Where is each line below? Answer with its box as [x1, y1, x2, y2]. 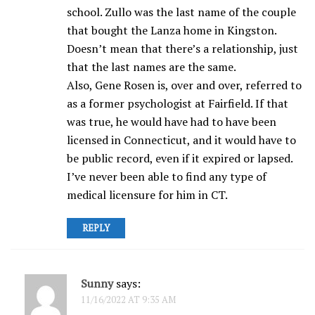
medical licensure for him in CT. [67, 187, 228, 203]
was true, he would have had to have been [67, 114, 276, 130]
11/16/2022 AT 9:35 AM [81, 293, 176, 307]
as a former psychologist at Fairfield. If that [67, 96, 288, 112]
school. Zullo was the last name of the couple [67, 4, 296, 20]
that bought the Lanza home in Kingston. [67, 22, 276, 39]
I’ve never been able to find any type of [67, 169, 266, 185]
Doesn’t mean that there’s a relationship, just [67, 41, 298, 57]
